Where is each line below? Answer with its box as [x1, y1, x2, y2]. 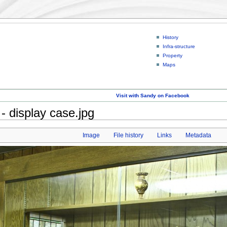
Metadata [185, 131, 212, 139]
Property [162, 52, 182, 58]
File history [113, 131, 143, 139]
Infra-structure [162, 43, 195, 49]
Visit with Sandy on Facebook [116, 92, 190, 98]
